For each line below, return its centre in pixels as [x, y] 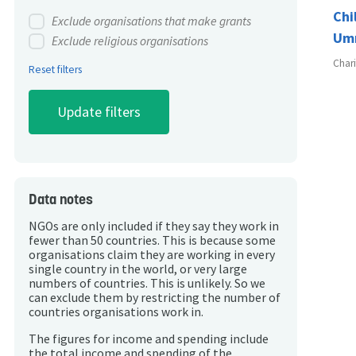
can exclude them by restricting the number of [155, 298]
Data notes [61, 199]
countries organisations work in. [116, 312]
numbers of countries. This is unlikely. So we [147, 284]
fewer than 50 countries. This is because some [152, 241]
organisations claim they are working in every [152, 255]
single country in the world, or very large [138, 269]
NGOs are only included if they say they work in [154, 226]
